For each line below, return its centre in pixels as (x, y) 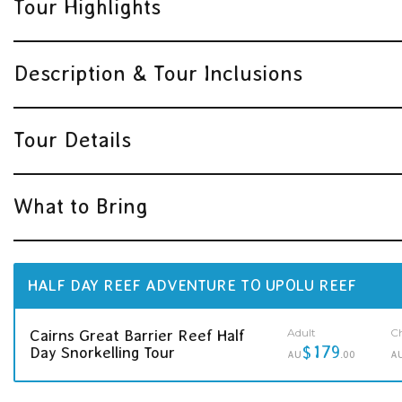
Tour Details (72, 139)
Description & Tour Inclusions (158, 73)
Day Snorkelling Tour (102, 352)
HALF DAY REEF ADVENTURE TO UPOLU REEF (192, 285)
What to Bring (81, 205)
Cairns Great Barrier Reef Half (137, 335)
